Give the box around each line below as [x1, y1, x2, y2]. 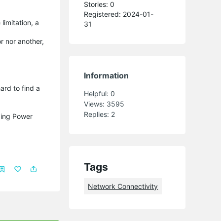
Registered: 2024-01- [84, 9, 154, 18]
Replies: [84, 110, 111, 118]
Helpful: [84, 89, 111, 98]
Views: [84, 99, 107, 108]
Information [84, 70, 129, 80]
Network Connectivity [88, 182, 158, 190]
